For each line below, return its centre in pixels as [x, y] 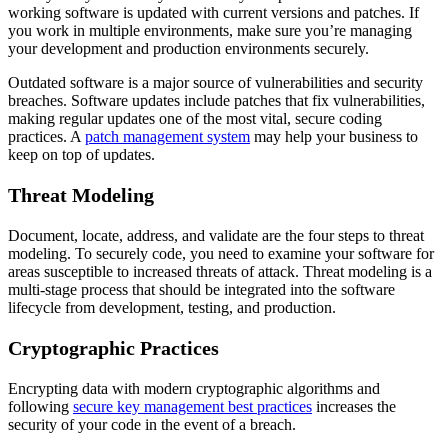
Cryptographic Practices [113, 347]
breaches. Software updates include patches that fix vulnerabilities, [216, 100]
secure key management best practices [192, 406]
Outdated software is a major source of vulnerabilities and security [215, 82]
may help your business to [334, 136]
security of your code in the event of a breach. [152, 424]
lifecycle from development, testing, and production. [174, 307]
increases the [356, 406]
